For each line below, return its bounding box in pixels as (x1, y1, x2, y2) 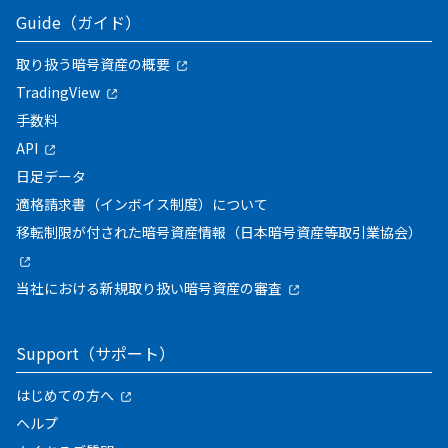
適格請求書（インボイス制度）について (16, 193, 268, 214)
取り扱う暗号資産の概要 (16, 53, 170, 74)
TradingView (16, 81, 100, 102)
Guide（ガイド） (16, 9, 141, 34)
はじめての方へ (16, 384, 114, 405)
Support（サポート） (16, 340, 175, 365)
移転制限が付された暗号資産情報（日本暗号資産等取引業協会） (16, 221, 422, 242)
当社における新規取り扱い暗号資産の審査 (16, 277, 282, 298)
